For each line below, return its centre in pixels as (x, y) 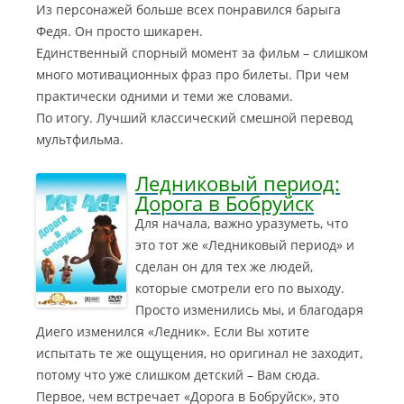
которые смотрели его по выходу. (240, 288)
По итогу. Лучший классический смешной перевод (194, 118)
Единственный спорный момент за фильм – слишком (202, 53)
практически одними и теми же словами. (165, 96)
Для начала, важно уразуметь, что (242, 223)
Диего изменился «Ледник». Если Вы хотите (173, 331)
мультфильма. (80, 139)
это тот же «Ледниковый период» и (245, 245)
